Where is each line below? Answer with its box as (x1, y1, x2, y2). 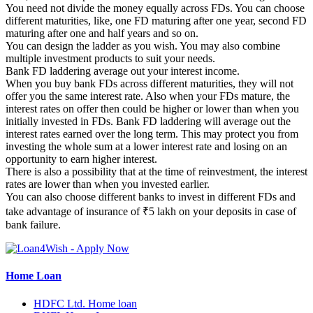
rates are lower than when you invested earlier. (6, 178, 210, 191)
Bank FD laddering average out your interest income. (6, 65, 240, 78)
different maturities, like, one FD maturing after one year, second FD (6, 15, 307, 27)
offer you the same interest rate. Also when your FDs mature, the (6, 90, 290, 103)
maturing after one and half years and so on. (6, 27, 198, 40)
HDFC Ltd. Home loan (34, 297, 137, 310)
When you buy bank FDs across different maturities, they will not (6, 78, 293, 90)
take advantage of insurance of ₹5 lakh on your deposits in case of (6, 205, 296, 218)
